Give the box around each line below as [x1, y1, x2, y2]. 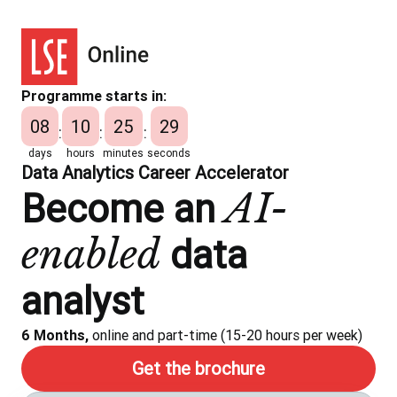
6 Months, [21, 325, 89, 344]
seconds [147, 145, 191, 160]
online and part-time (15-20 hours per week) [89, 325, 362, 344]
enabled [21, 230, 160, 279]
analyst [21, 276, 144, 324]
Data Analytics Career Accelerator [21, 160, 289, 183]
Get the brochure [132, 356, 265, 379]
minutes [103, 145, 144, 160]
